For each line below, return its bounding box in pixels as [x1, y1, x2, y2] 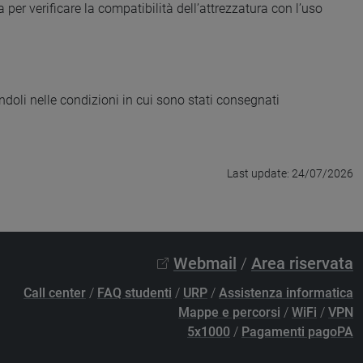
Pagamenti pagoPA [241, 323, 353, 340]
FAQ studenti [97, 284, 172, 301]
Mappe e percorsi [178, 304, 280, 320]
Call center [23, 284, 86, 301]
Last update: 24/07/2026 [227, 166, 353, 180]
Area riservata [251, 253, 353, 273]
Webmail [173, 253, 237, 273]
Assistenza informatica [219, 284, 353, 301]
